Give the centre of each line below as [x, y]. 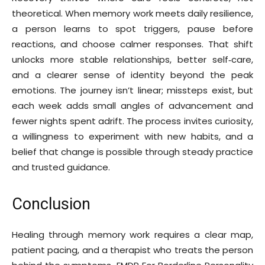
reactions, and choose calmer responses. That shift [132, 44]
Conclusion [51, 204]
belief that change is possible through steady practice [132, 151]
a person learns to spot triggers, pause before [132, 28]
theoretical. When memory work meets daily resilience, [132, 13]
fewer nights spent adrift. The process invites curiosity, [132, 121]
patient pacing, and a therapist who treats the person [132, 250]
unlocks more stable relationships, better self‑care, [132, 59]
